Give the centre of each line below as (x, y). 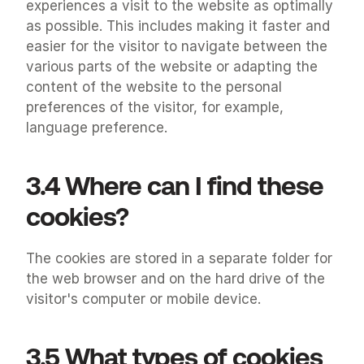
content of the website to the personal (154, 87)
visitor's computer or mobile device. (143, 299)
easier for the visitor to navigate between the (177, 46)
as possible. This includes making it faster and (178, 26)
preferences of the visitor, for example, (155, 107)
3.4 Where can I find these (175, 186)
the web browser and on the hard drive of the (175, 279)
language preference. (97, 128)
